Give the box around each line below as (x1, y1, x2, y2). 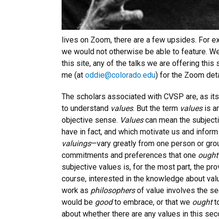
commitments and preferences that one (62, 151, 198, 160)
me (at (62, 70, 85, 80)
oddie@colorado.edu (85, 70, 155, 80)
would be (62, 197, 95, 207)
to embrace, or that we (114, 197, 192, 207)
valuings (62, 139, 91, 148)
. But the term (133, 104, 180, 113)
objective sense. (62, 115, 120, 125)
